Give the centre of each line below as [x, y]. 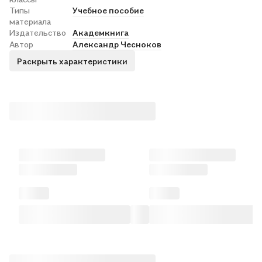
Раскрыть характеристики [72, 61]
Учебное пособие [108, 10]
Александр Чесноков [117, 44]
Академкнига [101, 32]
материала [30, 21]
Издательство [38, 32]
